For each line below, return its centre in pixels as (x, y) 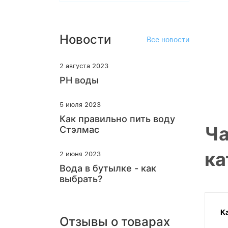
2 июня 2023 (80, 154)
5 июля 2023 (80, 105)
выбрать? (81, 179)
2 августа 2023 (84, 66)
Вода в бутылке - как (108, 168)
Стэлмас (79, 130)
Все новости (168, 40)
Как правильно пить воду (117, 119)
